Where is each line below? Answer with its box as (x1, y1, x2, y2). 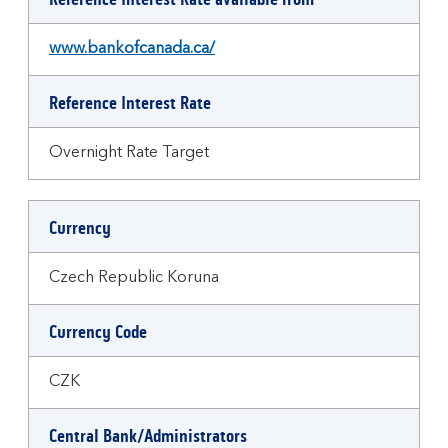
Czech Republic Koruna (49, 270, 219, 286)
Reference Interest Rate (49, 92, 211, 114)
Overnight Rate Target (49, 145, 209, 161)
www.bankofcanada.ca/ (49, 41, 215, 57)
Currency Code (49, 321, 147, 343)
